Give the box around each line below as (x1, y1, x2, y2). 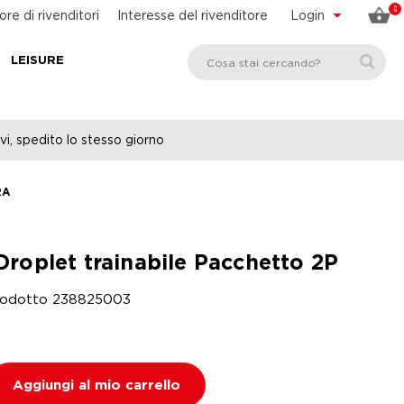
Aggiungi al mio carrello (13, 380, 180, 391)
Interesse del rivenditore (117, 8, 268, 22)
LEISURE (11, 56, 64, 66)
